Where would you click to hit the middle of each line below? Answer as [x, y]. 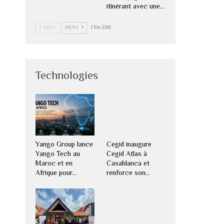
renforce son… [128, 173]
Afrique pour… [56, 173]
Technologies [66, 77]
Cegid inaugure [129, 145]
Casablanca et [128, 164]
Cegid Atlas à [126, 154]
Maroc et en [54, 164]
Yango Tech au [57, 154]
